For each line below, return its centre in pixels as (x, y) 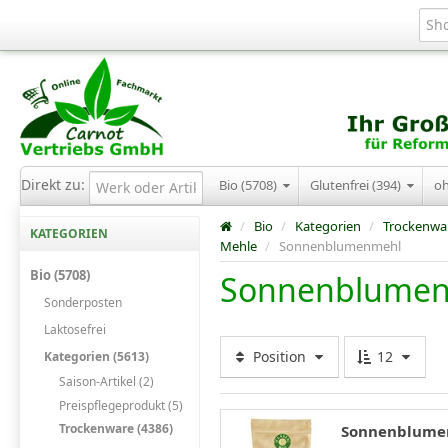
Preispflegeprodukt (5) (120, 405)
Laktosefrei (75, 329)
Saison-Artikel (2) (106, 382)
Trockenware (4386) (115, 428)
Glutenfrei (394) (357, 185)
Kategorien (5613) (97, 357)
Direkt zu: (55, 185)
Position (279, 357)
